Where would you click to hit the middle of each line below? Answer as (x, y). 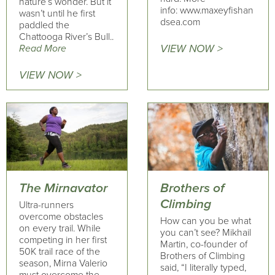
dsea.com (180, 22)
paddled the (44, 25)
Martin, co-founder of (203, 244)
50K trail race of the (60, 252)
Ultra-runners (46, 205)
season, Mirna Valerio (63, 263)
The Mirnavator (63, 188)
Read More (43, 48)
